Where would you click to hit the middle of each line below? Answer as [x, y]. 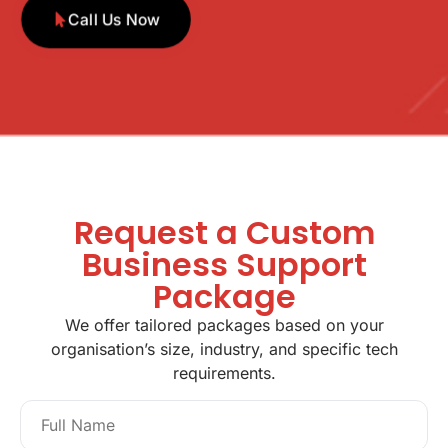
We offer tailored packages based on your [224, 325]
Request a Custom [224, 233]
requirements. [224, 373]
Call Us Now [113, 20]
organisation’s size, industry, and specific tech [224, 349]
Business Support [224, 265]
